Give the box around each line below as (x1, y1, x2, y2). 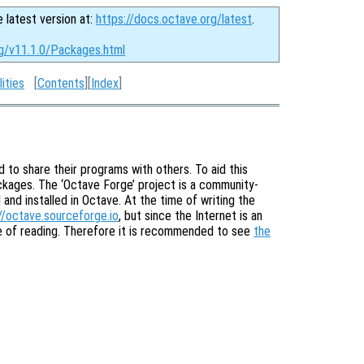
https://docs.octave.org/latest (96, 11, 252, 27)
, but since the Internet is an (119, 207, 262, 223)
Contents (37, 76, 84, 91)
